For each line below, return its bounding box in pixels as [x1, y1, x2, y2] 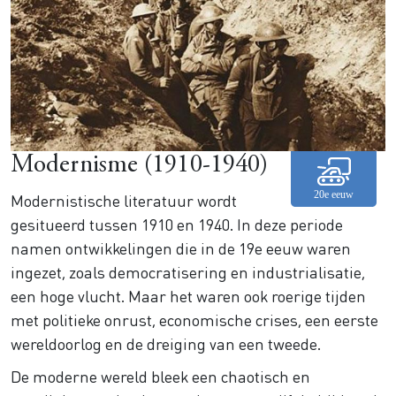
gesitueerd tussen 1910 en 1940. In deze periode [11, 214, 343, 235]
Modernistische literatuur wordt [11, 190, 237, 211]
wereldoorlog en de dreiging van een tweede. [11, 333, 321, 354]
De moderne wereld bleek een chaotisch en [11, 366, 310, 387]
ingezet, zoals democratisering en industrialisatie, [11, 262, 365, 283]
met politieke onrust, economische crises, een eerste [11, 309, 378, 331]
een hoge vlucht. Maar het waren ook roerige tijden [11, 286, 366, 307]
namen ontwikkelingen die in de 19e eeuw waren [11, 238, 351, 259]
